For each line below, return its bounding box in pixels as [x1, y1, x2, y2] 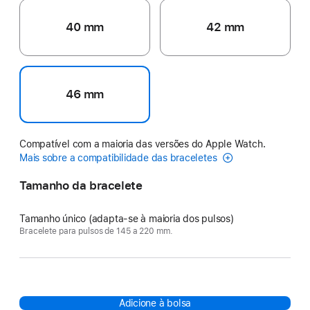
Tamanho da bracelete [19, 178, 143, 192]
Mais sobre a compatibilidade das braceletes [19, 152, 220, 163]
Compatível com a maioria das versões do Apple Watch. [19, 138, 266, 149]
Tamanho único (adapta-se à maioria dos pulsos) [19, 212, 234, 224]
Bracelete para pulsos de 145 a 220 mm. [19, 226, 173, 236]
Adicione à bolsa [118, 297, 192, 309]
